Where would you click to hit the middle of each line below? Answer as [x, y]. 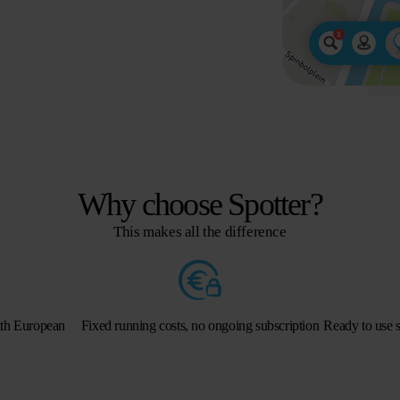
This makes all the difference [200, 232]
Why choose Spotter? [200, 205]
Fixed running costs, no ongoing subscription [200, 326]
